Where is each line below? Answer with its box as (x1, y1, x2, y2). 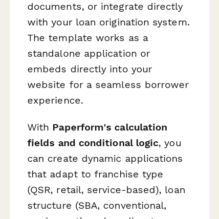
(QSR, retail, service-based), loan (27, 184, 185, 196)
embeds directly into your (27, 63, 153, 75)
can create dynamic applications (27, 153, 183, 165)
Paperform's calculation (52, 121, 168, 133)
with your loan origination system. (27, 16, 190, 28)
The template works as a (27, 31, 148, 44)
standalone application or (27, 47, 151, 59)
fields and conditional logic (27, 137, 159, 149)
